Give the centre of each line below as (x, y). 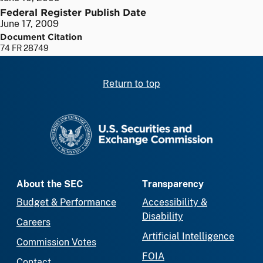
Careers (33, 222)
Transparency (173, 184)
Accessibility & (175, 203)
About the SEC (50, 184)
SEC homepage (165, 120)
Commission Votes (56, 242)
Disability (163, 217)
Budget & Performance (66, 203)
